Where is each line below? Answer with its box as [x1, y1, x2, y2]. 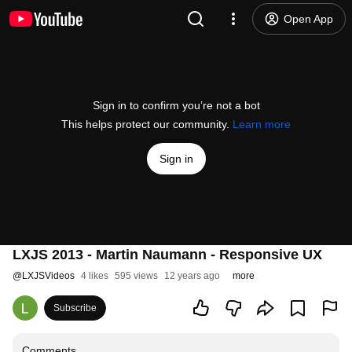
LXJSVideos [22, 270, 75, 281]
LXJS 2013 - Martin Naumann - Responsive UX [13, 247, 322, 262]
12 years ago [164, 270, 220, 281]
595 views [115, 270, 158, 281]
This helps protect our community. [61, 118, 233, 130]
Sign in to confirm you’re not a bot [92, 99, 260, 112]
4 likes [81, 270, 108, 281]
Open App [284, 13, 333, 25]
